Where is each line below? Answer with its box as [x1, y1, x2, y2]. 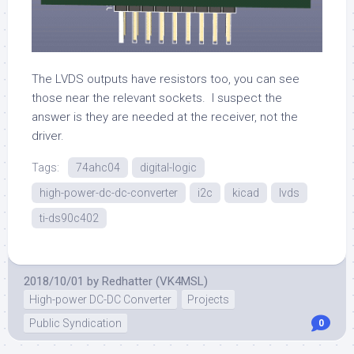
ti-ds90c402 [40, 212, 99, 225]
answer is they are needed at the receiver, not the [32, 110, 298, 125]
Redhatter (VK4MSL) [102, 274, 208, 289]
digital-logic [140, 161, 197, 175]
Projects [187, 293, 229, 307]
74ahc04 [76, 161, 120, 175]
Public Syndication [29, 317, 122, 330]
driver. [32, 129, 64, 144]
